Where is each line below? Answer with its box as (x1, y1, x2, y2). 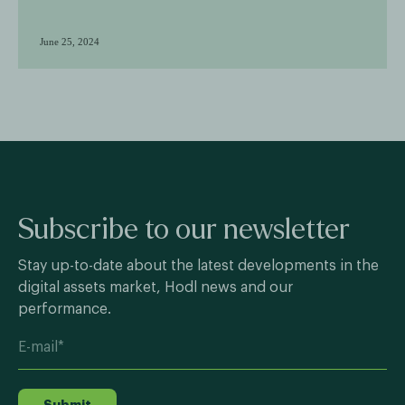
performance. (18, 301, 111, 316)
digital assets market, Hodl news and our (18, 279, 293, 295)
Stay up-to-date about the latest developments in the (18, 258, 379, 273)
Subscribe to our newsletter (18, 213, 350, 245)
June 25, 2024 (40, 35, 99, 47)
